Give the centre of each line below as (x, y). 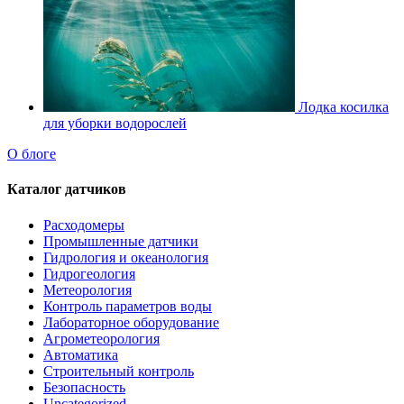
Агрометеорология (101, 338)
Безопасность (84, 387)
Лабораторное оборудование (131, 322)
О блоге (32, 154)
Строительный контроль (119, 371)
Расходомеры (84, 225)
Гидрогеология (89, 273)
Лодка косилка (344, 107)
